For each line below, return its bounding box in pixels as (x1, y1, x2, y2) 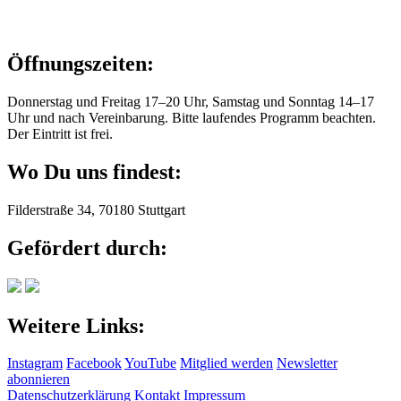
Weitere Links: (7, 313, 145, 337)
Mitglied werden (180, 355, 273, 371)
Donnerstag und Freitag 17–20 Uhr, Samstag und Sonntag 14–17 (7, 94, 374, 110)
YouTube (124, 355, 176, 371)
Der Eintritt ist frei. (7, 126, 113, 142)
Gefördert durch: (7, 235, 167, 260)
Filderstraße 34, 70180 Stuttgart (7, 201, 185, 218)
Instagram (7, 355, 63, 371)
